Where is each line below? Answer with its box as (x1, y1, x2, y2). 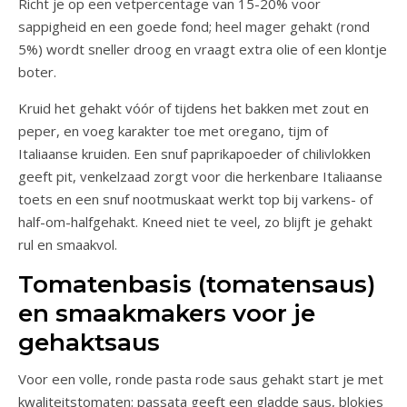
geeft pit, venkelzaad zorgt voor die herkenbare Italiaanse (18, 166, 382, 185)
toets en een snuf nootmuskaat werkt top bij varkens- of (18, 189, 372, 208)
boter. (18, 62, 56, 81)
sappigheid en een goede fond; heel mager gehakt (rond (18, 16, 370, 35)
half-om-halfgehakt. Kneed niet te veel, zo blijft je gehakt (18, 212, 372, 231)
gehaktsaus (18, 327, 160, 357)
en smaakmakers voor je (18, 298, 315, 328)
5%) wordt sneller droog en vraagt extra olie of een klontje (18, 39, 387, 58)
